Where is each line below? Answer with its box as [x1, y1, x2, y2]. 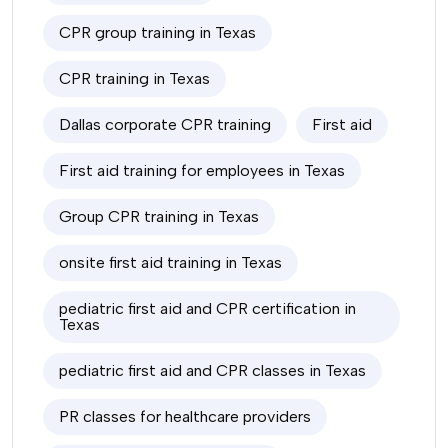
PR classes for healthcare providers [59, 407, 311, 426]
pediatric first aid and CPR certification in [59, 299, 356, 318]
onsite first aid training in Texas [59, 253, 282, 272]
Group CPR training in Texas [59, 207, 259, 226]
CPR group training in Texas [59, 23, 256, 42]
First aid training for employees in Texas [59, 161, 345, 180]
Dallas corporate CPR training [59, 115, 271, 134]
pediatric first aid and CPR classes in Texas [59, 361, 366, 380]
